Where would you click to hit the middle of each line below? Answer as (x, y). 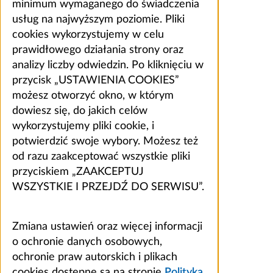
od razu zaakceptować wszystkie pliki (101, 157)
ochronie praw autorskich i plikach (95, 257)
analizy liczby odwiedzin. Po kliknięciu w (108, 66)
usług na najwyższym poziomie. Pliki (98, 20)
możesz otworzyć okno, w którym (93, 96)
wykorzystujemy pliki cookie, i (83, 126)
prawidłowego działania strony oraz (98, 50)
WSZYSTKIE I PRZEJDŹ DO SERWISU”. (108, 187)
